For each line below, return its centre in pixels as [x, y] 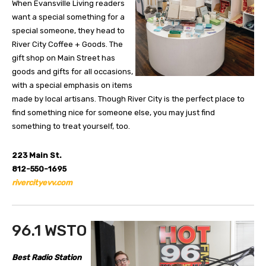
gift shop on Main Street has [64, 58]
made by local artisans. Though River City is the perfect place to [128, 99]
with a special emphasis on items [72, 85]
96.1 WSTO [49, 231]
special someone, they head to [68, 31]
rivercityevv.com [42, 183]
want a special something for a [68, 17]
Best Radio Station [47, 258]
